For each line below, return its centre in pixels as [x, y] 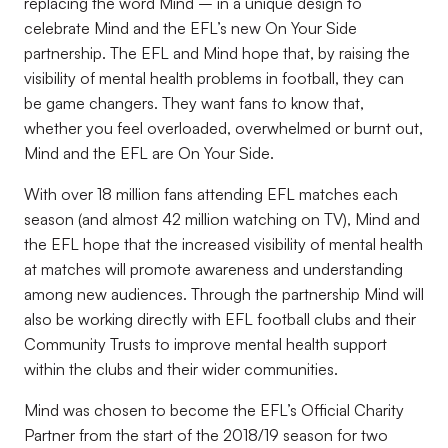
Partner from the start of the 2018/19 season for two [206, 435]
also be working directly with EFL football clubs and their [220, 319]
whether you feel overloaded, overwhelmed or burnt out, [223, 128]
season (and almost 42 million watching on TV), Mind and [222, 219]
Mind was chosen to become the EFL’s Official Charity [214, 410]
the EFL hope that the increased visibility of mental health [223, 244]
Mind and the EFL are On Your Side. [149, 153]
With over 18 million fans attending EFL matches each [211, 194]
